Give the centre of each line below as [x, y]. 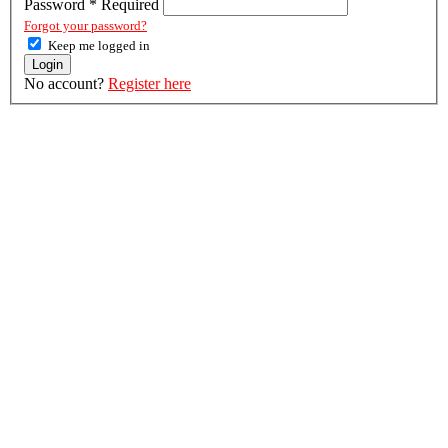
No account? [66, 83]
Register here [149, 83]
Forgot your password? [85, 25]
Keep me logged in [99, 45]
